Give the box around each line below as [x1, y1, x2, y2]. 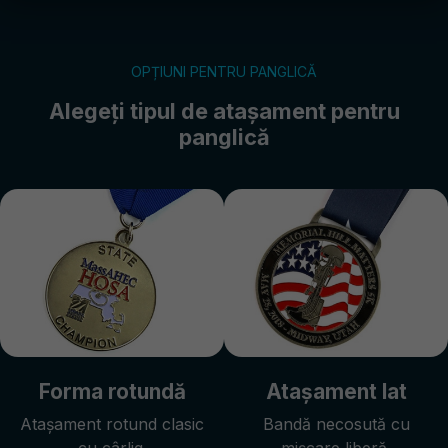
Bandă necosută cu [262, 413, 410, 434]
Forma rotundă [38, 378, 186, 404]
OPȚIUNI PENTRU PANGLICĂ [131, 62, 317, 80]
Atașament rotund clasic [20, 413, 204, 434]
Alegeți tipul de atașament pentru [48, 97, 400, 124]
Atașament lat [265, 378, 407, 404]
